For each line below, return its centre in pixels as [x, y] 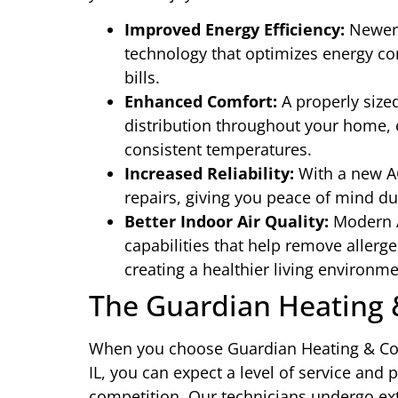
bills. [142, 78]
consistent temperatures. [218, 150]
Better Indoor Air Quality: [227, 222]
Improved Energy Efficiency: [235, 30]
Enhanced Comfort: [201, 102]
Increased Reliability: [209, 174]
